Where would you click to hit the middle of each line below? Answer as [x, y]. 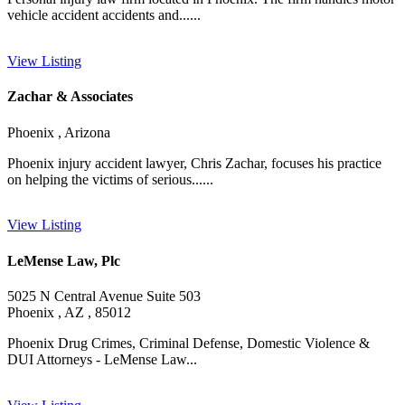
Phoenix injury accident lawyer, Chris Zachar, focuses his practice [194, 163]
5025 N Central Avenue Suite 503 [104, 296]
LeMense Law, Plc [64, 260]
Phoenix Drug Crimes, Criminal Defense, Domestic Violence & [188, 343]
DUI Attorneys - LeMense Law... [102, 359]
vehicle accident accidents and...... [104, 15]
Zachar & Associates [70, 97]
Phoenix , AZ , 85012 [69, 312]
